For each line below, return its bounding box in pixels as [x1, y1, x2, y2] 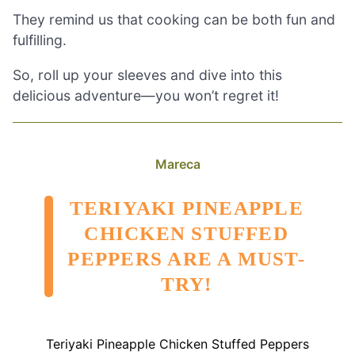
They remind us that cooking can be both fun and [13, 11, 335, 29]
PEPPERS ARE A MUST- [67, 248, 305, 270]
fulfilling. [13, 32, 67, 49]
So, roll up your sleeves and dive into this [13, 66, 282, 83]
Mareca [155, 155, 200, 172]
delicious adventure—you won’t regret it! [13, 86, 279, 104]
